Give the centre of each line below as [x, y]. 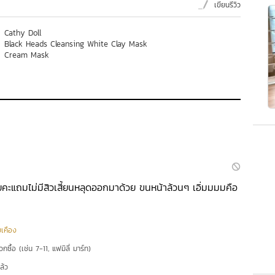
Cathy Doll [23, 33]
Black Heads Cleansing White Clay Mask [76, 44]
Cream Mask [27, 55]
